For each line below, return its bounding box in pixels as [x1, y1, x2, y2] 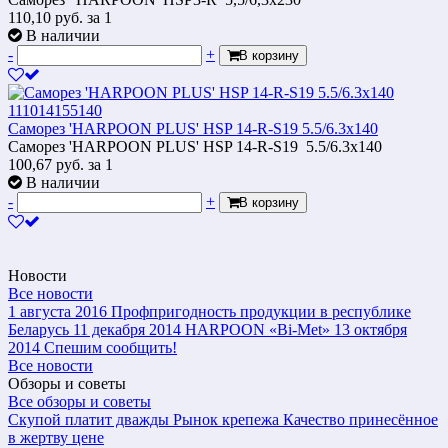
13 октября [334, 320, 407, 338]
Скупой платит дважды [8, 410, 169, 428]
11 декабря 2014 [73, 320, 181, 338]
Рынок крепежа [173, 410, 279, 428]
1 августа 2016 [8, 302, 107, 320]
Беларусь [8, 320, 69, 338]
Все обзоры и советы [8, 392, 151, 410]
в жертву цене [8, 428, 104, 446]
